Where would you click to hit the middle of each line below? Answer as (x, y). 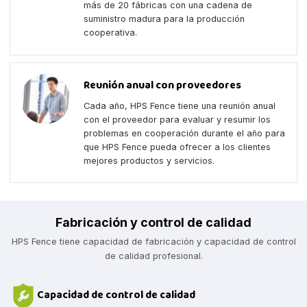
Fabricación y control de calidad (153, 223)
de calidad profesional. (153, 256)
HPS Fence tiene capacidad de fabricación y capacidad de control (153, 242)
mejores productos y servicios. (149, 160)
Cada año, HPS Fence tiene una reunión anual (180, 106)
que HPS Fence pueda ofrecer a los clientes (177, 147)
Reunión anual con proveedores (163, 86)
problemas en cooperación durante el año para (185, 133)
